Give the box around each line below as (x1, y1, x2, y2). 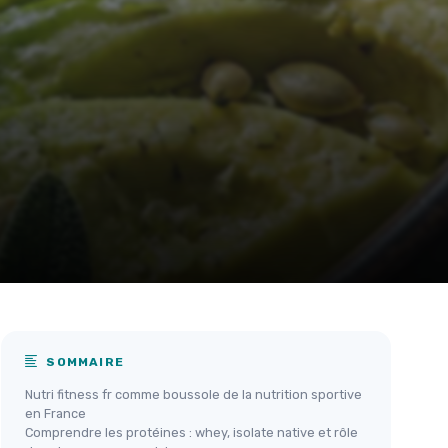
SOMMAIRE (42, 355, 125, 370)
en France (25, 406, 86, 422)
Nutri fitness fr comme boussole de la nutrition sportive (25, 387, 362, 403)
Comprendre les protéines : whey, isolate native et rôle (25, 425, 358, 441)
